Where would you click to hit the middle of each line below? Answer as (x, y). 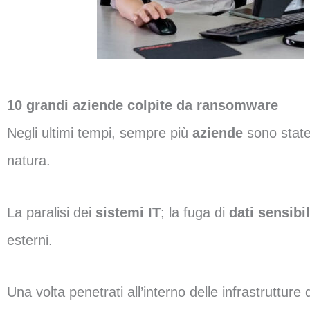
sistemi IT (128, 212)
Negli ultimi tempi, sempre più (100, 133)
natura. (29, 161)
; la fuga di (195, 212)
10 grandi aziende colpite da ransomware (143, 105)
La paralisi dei (51, 212)
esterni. (30, 240)
